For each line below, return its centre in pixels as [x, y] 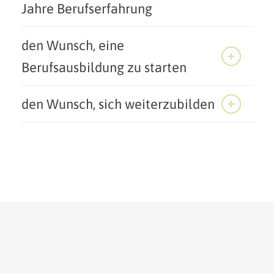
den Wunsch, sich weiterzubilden [118, 104]
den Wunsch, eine [72, 46]
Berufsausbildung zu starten [104, 68]
